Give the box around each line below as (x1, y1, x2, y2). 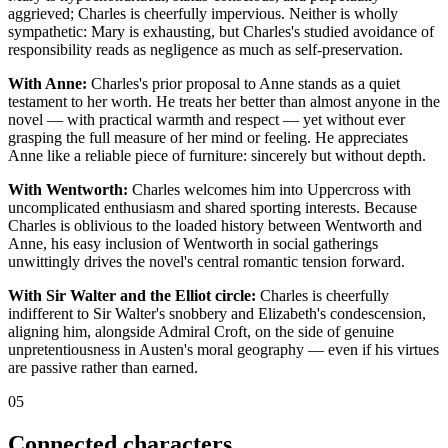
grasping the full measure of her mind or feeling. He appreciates (8, 128, 408, 146)
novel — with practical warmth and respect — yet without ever (8, 110, 405, 128)
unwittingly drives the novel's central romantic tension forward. (8, 252, 405, 270)
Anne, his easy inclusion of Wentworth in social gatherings (8, 234, 378, 252)
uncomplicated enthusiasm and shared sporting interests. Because (8, 198, 417, 216)
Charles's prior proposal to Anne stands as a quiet (87, 74, 400, 92)
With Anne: (8, 74, 87, 92)
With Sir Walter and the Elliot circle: (8, 286, 256, 304)
